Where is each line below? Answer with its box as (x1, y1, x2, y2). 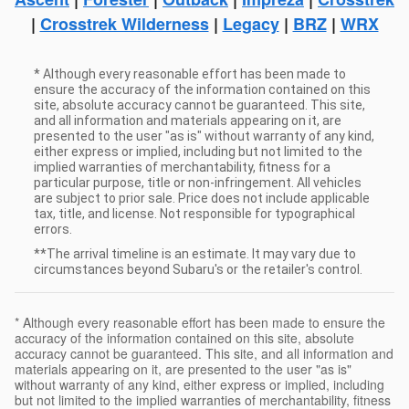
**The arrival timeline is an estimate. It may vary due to (34, 246, 356, 261)
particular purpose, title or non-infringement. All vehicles (34, 174, 362, 190)
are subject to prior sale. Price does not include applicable (34, 190, 370, 205)
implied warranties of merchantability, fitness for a (34, 159, 330, 174)
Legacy (222, 11, 279, 36)
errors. (34, 221, 72, 236)
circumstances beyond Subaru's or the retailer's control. (34, 261, 362, 277)
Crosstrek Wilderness (39, 11, 209, 36)
